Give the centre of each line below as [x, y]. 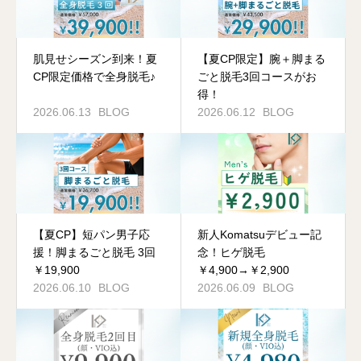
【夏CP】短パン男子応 [91, 234]
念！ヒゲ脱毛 [231, 252]
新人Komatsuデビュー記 [259, 234]
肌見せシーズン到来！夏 [95, 59]
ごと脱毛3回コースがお [257, 77]
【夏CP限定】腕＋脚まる [261, 59]
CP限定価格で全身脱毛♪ [94, 77]
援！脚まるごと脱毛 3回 [94, 252]
